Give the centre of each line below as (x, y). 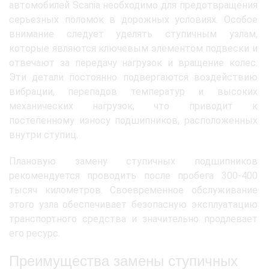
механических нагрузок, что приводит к (133, 106)
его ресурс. (35, 233)
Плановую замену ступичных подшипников (133, 161)
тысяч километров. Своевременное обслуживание (133, 190)
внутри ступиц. (44, 134)
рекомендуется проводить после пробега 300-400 (133, 175)
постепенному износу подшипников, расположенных (133, 120)
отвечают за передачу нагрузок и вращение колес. (133, 62)
